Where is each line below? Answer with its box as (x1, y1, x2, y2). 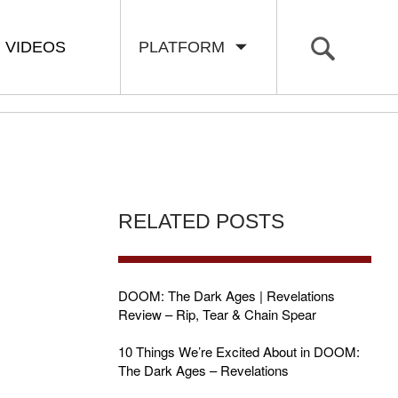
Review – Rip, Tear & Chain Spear (117, 305, 316, 323)
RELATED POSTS (117, 211, 284, 233)
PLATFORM (139, 38, 234, 56)
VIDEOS (5, 38, 66, 56)
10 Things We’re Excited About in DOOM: (117, 342, 360, 361)
